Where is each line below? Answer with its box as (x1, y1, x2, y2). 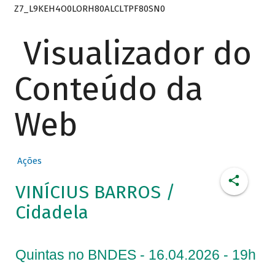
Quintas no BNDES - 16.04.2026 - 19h (15, 247, 256, 263)
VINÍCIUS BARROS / (15, 181, 176, 204)
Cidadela (15, 201, 88, 224)
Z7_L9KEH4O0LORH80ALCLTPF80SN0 (14, 2, 165, 14)
